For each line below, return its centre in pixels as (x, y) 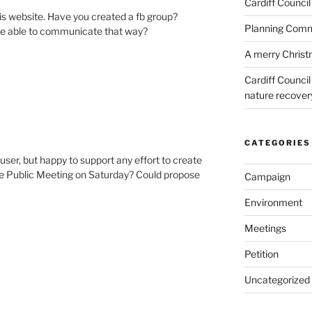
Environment (273, 202)
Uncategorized (277, 279)
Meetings (265, 228)
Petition (261, 253)
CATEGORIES (277, 142)
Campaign (267, 176)
